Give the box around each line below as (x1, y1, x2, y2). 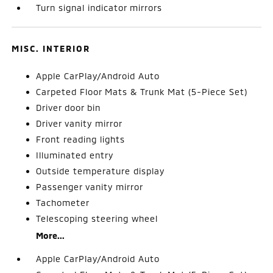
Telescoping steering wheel (36, 213, 158, 224)
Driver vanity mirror (36, 118, 123, 129)
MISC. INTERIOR (12, 43, 91, 54)
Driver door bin (36, 102, 101, 113)
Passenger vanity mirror (36, 181, 144, 192)
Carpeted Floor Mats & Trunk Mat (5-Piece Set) (36, 86, 248, 97)
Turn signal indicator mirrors (36, 2, 163, 13)
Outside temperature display (36, 165, 165, 176)
